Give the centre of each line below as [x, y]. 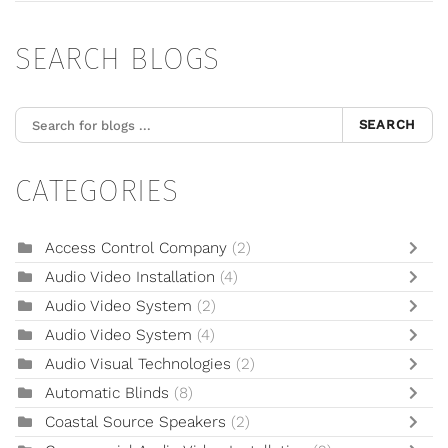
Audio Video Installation [132, 277]
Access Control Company [138, 248]
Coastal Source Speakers [135, 422]
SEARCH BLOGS [117, 59]
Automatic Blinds [109, 393]
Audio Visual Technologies [138, 364]
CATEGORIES [97, 191]
